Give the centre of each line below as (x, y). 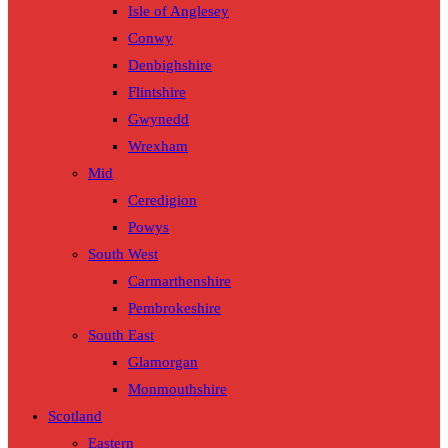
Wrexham (158, 146)
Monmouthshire (177, 389)
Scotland (75, 416)
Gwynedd (158, 119)
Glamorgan (163, 362)
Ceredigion (162, 200)
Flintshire (157, 92)
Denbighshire (170, 65)
